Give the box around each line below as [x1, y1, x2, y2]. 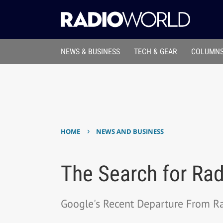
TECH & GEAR [134, 47, 178, 57]
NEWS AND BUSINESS [96, 127, 164, 136]
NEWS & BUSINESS [60, 47, 120, 57]
